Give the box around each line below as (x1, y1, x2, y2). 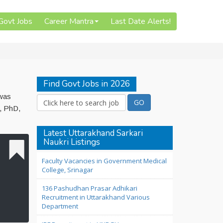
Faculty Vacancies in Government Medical (41, 156, 167, 165)
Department (41, 202, 78, 211)
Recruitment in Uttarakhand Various (41, 193, 150, 202)
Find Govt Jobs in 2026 (43, 78, 130, 90)
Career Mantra (44, 16, 94, 27)
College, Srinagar (41, 165, 93, 174)
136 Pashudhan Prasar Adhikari (41, 184, 137, 193)
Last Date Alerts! (111, 16, 171, 27)
